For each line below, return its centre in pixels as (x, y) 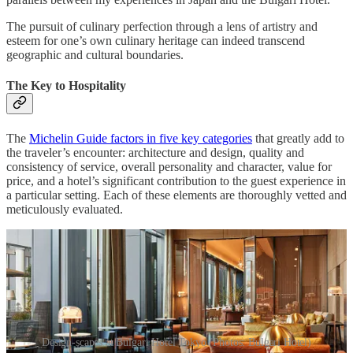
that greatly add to (298, 138)
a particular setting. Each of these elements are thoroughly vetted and (176, 195)
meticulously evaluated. (65, 209)
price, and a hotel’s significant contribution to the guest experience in (176, 180)
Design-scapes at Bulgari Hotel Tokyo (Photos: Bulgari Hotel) (176, 343)
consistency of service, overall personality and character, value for (169, 166)
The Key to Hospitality (66, 86)
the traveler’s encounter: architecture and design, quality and (155, 152)
